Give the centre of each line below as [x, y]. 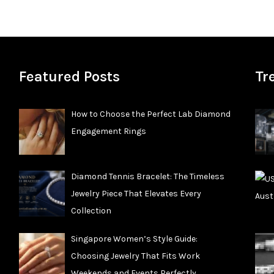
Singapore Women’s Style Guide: [135, 239]
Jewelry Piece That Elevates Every [136, 194]
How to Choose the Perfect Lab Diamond [151, 114]
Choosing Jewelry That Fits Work [136, 256]
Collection [91, 211]
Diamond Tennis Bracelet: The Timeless [148, 176]
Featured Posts [69, 77]
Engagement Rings [109, 131]
